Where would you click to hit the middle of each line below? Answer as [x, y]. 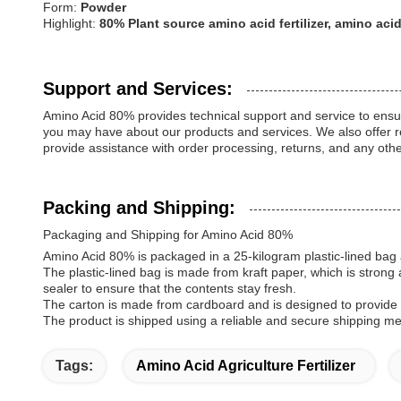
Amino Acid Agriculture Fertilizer [246, 366]
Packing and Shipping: [139, 208]
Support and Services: [138, 89]
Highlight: [71, 23]
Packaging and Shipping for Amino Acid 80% [168, 235]
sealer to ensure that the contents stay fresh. [170, 288]
